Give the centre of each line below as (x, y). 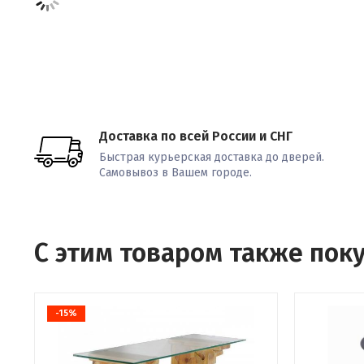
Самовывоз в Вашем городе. (175, 173)
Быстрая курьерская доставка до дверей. (212, 157)
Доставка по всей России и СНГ (196, 136)
